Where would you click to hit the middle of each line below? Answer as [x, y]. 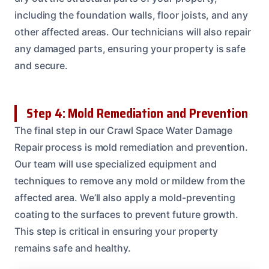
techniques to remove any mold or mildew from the [130, 180]
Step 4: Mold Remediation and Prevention [137, 113]
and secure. [41, 65]
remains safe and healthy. [73, 248]
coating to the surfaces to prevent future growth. [127, 214]
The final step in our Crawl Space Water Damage [124, 130]
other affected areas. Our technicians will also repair [133, 32]
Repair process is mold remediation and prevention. [131, 147]
